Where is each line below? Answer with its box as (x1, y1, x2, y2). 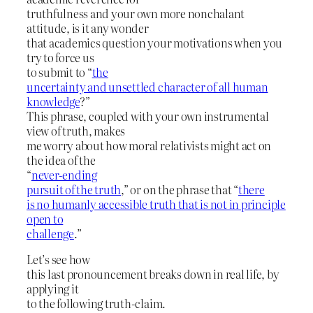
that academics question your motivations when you (27, 34, 283, 52)
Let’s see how (27, 251, 90, 268)
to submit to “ (27, 64, 92, 81)
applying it (27, 280, 79, 298)
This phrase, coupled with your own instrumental (27, 108, 269, 125)
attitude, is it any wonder (27, 20, 149, 37)
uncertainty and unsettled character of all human (27, 78, 268, 96)
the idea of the (27, 152, 96, 169)
